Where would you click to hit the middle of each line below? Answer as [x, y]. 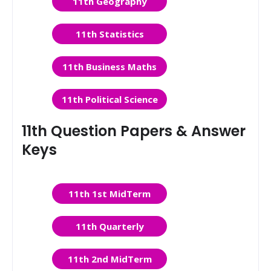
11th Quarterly [109, 226]
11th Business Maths [109, 67]
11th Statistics [109, 34]
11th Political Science [109, 99]
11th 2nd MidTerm [109, 259]
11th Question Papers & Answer [134, 131]
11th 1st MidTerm [109, 194]
